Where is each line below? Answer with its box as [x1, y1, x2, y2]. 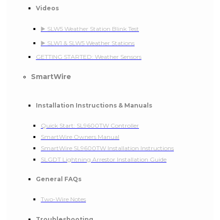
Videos [36, 4, 59, 12]
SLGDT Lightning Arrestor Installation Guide [41, 155, 166, 163]
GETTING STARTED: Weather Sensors [36, 53, 141, 60]
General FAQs [36, 175, 82, 183]
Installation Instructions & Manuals [36, 101, 152, 109]
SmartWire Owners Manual [41, 133, 119, 140]
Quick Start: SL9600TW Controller [41, 121, 139, 129]
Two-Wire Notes [41, 195, 86, 203]
